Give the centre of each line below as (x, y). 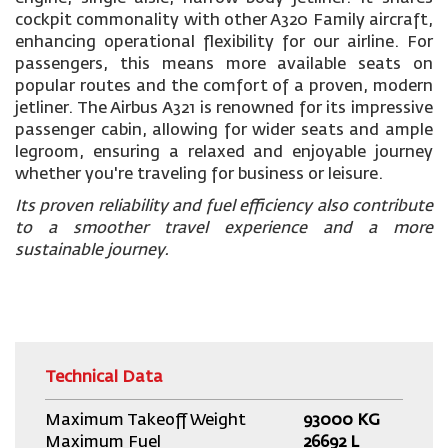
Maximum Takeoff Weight (145, 421)
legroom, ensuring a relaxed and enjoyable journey (224, 153)
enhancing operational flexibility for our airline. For (224, 43)
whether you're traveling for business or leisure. (199, 175)
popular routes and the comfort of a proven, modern (224, 87)
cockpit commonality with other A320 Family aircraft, (224, 21)
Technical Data (104, 378)
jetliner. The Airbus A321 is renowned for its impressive (224, 109)
